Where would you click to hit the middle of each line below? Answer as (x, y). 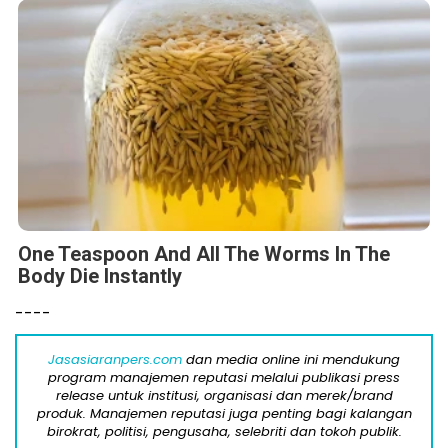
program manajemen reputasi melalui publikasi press (224, 377)
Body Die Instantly (100, 275)
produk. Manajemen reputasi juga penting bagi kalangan (224, 413)
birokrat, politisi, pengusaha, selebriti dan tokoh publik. (224, 431)
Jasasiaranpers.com (115, 359)
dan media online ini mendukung (291, 359)
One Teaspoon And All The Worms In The (204, 253)
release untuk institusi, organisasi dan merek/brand (224, 395)
